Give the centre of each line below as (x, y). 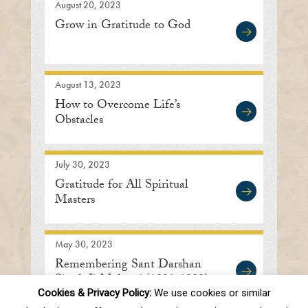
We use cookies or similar (211, 293)
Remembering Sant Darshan (128, 266)
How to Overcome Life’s (117, 107)
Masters (76, 201)
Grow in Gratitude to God (122, 27)
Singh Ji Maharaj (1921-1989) (131, 281)
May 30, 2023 (84, 244)
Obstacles (79, 122)
